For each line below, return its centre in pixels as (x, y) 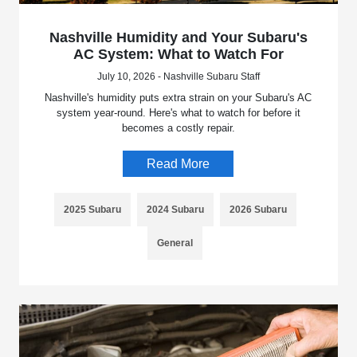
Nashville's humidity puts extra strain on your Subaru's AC (178, 98)
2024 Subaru (175, 210)
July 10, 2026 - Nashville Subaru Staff (178, 77)
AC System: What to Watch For (178, 55)
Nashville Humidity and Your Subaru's (178, 38)
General (175, 243)
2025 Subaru (92, 210)
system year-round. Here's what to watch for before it (178, 113)
